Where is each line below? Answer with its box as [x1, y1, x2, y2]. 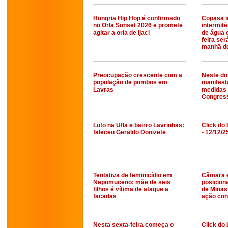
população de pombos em [93, 79, 167, 86]
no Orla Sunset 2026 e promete [93, 22, 183, 29]
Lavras [93, 86, 113, 93]
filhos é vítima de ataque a [93, 186, 168, 193]
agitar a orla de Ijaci [93, 29, 150, 36]
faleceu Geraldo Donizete [93, 129, 166, 136]
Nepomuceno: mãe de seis [93, 179, 170, 186]
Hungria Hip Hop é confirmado [93, 15, 180, 22]
